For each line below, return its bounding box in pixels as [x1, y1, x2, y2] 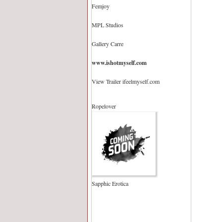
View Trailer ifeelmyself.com [92, 77, 160, 85]
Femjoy [92, 2, 110, 10]
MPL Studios [92, 21, 123, 29]
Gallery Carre [92, 40, 123, 48]
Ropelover [92, 102, 116, 110]
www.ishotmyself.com [92, 58, 147, 67]
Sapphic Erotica [92, 179, 128, 187]
